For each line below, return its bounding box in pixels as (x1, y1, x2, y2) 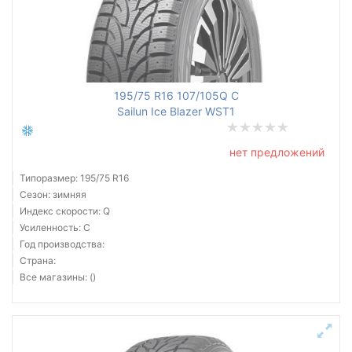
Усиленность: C (20, 222, 90, 233)
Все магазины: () (20, 271, 96, 283)
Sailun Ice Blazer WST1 (117, 104, 235, 118)
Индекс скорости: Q (20, 205, 110, 217)
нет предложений (229, 145, 324, 159)
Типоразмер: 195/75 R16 (20, 172, 129, 184)
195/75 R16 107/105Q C (113, 89, 239, 102)
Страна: (20, 255, 56, 266)
